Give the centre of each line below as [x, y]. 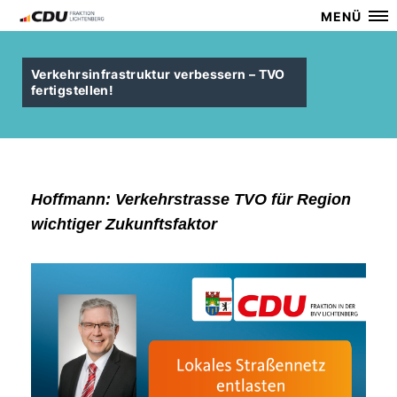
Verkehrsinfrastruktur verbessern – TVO [158, 74]
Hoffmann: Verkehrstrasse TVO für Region [191, 199]
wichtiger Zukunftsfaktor [124, 224]
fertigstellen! [73, 90]
